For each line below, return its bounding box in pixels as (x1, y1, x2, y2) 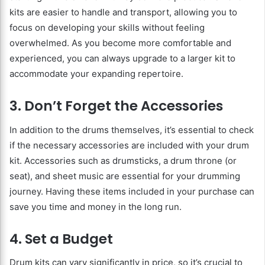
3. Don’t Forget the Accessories (9, 96, 223, 116)
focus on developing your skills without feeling (9, 22, 205, 34)
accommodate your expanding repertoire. (9, 68, 183, 80)
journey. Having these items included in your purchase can (9, 185, 254, 197)
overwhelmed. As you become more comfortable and (9, 37, 231, 49)
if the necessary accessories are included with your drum (9, 139, 249, 151)
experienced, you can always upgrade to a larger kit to (9, 53, 235, 64)
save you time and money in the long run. (9, 201, 182, 212)
